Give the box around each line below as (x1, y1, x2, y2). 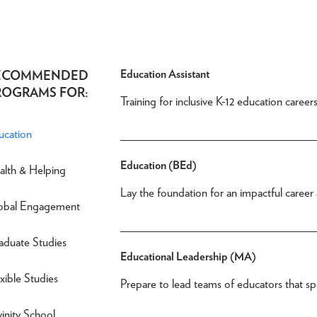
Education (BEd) (120, 158, 197, 172)
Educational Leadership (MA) (120, 250, 257, 263)
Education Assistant (120, 67, 210, 81)
